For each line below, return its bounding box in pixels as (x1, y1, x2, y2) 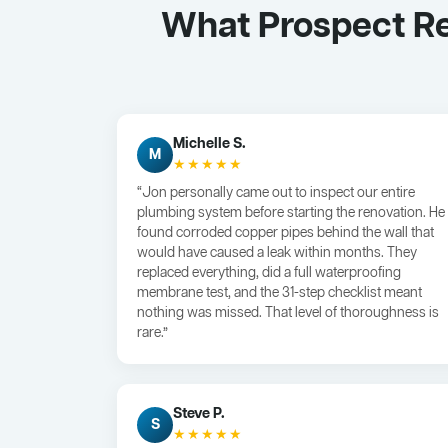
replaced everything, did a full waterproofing (137, 264, 401, 284)
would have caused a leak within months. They (137, 244, 417, 264)
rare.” (137, 324, 168, 344)
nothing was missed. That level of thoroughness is (137, 304, 439, 324)
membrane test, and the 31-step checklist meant (137, 284, 422, 304)
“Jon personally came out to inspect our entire (137, 184, 415, 204)
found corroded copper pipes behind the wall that (137, 224, 434, 244)
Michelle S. (173, 134, 246, 155)
